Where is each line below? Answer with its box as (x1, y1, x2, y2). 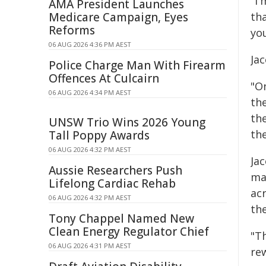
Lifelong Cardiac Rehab (49, 176, 176, 191)
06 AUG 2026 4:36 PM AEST (49, 40, 131, 49)
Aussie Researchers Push (49, 163, 182, 178)
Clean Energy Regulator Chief (49, 224, 209, 239)
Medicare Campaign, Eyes (49, 9, 188, 25)
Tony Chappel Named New (49, 211, 194, 226)
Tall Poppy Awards (49, 128, 150, 143)
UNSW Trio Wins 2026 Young (49, 115, 205, 130)
